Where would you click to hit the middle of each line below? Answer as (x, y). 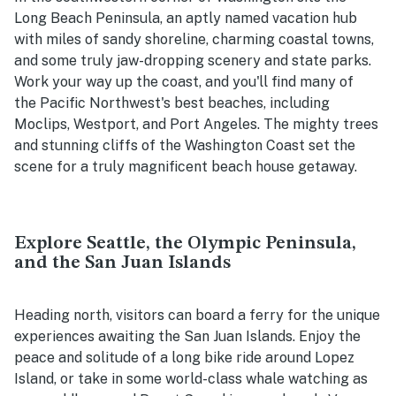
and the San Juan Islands (122, 263)
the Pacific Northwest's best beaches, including (172, 103)
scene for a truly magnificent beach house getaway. (186, 167)
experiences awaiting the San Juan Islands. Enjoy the (187, 337)
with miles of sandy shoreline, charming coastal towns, (194, 40)
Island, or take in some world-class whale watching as (191, 379)
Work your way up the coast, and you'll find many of (184, 82)
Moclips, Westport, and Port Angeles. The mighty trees (196, 125)
